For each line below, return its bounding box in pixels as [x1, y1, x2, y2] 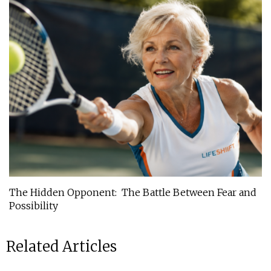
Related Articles [6, 237, 117, 256]
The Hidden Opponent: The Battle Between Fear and [9, 186, 256, 198]
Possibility [9, 199, 58, 212]
